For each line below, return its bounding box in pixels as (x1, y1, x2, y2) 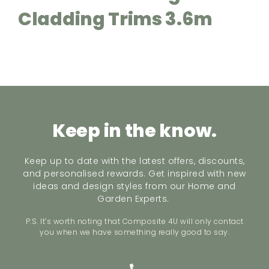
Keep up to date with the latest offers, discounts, (24, 155, 245, 167)
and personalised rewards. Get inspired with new (23, 168, 246, 180)
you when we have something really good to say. (40, 226, 229, 237)
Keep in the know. (52, 118, 217, 144)
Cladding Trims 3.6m (18, 7, 213, 32)
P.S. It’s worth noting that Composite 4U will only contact (25, 216, 244, 226)
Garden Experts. (97, 193, 172, 205)
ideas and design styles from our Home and (33, 180, 236, 192)
